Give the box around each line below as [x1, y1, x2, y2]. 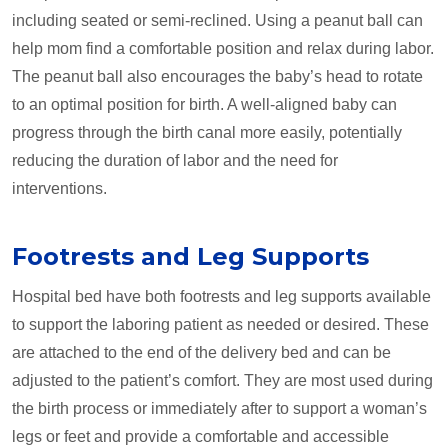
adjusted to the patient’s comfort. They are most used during [12, 372, 433, 390]
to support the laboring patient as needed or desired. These [12, 316, 429, 334]
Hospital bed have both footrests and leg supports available [12, 288, 431, 306]
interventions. [12, 180, 107, 198]
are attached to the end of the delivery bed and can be [12, 344, 391, 362]
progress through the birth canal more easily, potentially [12, 124, 402, 142]
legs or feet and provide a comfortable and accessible [12, 428, 389, 446]
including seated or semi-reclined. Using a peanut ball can [12, 12, 423, 30]
